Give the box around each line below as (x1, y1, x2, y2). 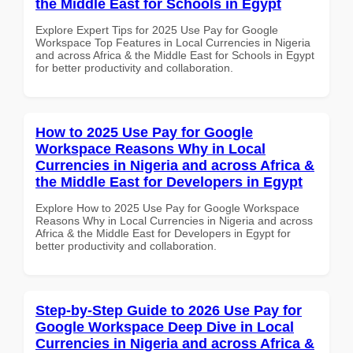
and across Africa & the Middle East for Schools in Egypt (35, 48, 314, 61)
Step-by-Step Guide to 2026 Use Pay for (35, 302, 302, 318)
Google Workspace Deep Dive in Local (35, 318, 294, 335)
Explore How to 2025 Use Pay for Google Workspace (35, 201, 299, 214)
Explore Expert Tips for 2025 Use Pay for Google (35, 23, 278, 36)
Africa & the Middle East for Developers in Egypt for (35, 226, 291, 240)
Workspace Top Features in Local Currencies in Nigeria (35, 35, 310, 49)
